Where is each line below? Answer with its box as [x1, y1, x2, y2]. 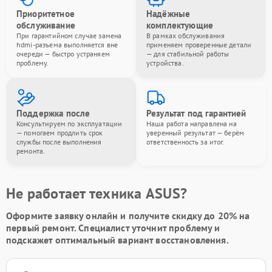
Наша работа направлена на [146, 118, 237, 128]
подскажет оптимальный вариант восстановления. [6, 233, 229, 246]
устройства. [146, 58, 184, 67]
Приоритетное [16, 7, 75, 19]
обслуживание [16, 19, 75, 31]
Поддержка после [16, 107, 90, 119]
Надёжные [146, 7, 191, 19]
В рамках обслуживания [146, 30, 225, 40]
